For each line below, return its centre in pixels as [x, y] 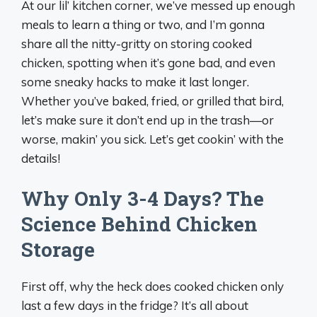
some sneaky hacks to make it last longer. [135, 82]
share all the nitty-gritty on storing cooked [137, 44]
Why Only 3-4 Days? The [143, 198]
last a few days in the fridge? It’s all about [135, 305]
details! [41, 158]
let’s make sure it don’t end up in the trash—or [148, 120]
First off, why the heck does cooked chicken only [152, 286]
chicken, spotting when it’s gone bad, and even [148, 63]
